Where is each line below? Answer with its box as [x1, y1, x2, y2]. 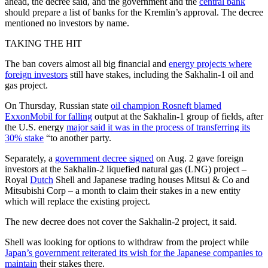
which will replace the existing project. [5, 196, 150, 207]
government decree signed [55, 153, 154, 164]
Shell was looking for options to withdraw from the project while [5, 237, 249, 248]
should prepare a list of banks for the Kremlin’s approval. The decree [5, 7, 263, 18]
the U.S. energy [5, 122, 66, 133]
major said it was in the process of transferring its [66, 122, 250, 133]
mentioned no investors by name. [5, 18, 129, 29]
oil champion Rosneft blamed [111, 100, 221, 111]
